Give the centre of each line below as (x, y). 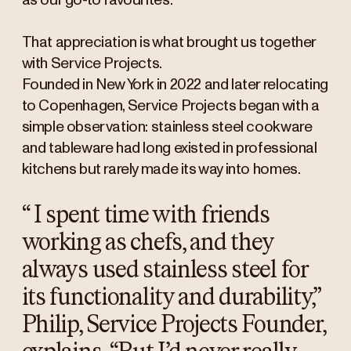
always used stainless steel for (165, 270)
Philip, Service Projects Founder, (174, 325)
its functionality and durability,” (171, 297)
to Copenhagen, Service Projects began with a (170, 106)
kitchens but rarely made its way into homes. (161, 169)
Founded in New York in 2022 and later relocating (175, 85)
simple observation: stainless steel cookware (167, 127)
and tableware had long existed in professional (169, 148)
